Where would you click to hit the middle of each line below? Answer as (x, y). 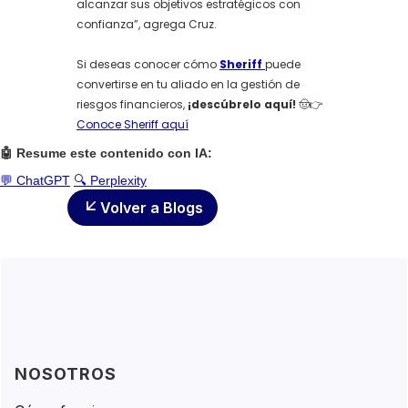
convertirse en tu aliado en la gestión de (188, 84)
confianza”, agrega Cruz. (147, 24)
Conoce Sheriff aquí (133, 124)
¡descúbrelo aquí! (242, 104)
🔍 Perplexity (110, 180)
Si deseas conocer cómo (148, 64)
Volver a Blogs (152, 208)
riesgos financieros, (131, 104)
